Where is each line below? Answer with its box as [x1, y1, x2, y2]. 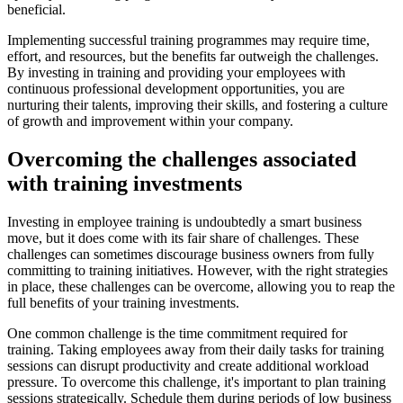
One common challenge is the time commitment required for [7, 325, 347, 341]
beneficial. [7, 2, 66, 18]
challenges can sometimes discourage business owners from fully [7, 246, 374, 262]
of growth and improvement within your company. [7, 113, 293, 130]
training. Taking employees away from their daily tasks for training [7, 341, 384, 357]
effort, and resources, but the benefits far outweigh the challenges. [7, 49, 379, 65]
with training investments [7, 171, 242, 195]
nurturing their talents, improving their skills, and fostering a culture [7, 97, 388, 113]
